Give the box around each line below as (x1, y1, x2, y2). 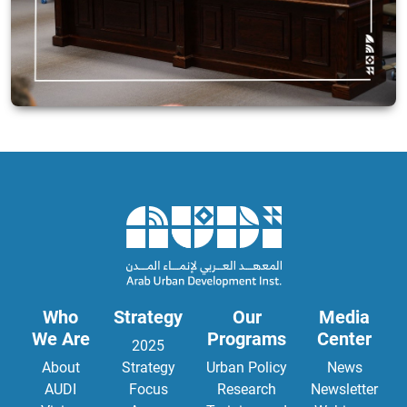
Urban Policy (206, 358, 287, 376)
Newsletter (311, 380, 378, 398)
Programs (207, 327, 286, 350)
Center (317, 327, 372, 350)
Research (217, 380, 276, 398)
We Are (31, 327, 90, 350)
